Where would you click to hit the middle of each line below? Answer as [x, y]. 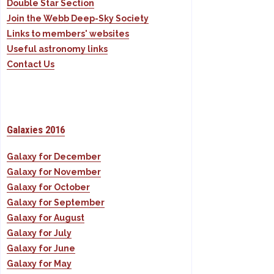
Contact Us [31, 65]
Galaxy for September [56, 203]
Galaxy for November [54, 172]
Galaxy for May [39, 264]
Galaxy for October [48, 187]
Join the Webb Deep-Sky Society [78, 19]
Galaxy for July [39, 233]
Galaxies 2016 [36, 130]
